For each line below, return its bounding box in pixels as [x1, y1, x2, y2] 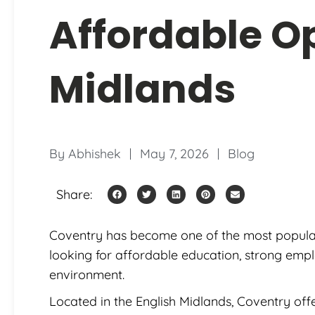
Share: [56, 186, 92, 202]
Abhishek [68, 145, 121, 162]
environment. [49, 266, 124, 283]
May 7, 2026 [140, 145, 209, 162]
